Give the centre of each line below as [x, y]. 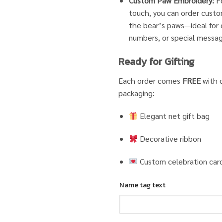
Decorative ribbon [170, 138]
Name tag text [142, 185]
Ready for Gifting [156, 62]
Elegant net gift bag [174, 116]
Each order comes [150, 81]
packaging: [137, 93]
